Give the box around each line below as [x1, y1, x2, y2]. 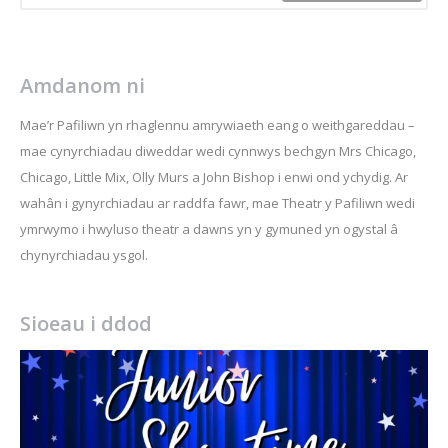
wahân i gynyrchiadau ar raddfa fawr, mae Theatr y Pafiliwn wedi [20, 194, 415, 212]
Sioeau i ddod [20, 310, 152, 337]
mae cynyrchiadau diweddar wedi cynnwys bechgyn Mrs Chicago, [20, 142, 416, 160]
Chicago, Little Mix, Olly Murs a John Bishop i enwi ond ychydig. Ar [20, 168, 408, 186]
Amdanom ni [20, 72, 145, 99]
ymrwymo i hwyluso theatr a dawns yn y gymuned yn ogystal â [20, 220, 398, 238]
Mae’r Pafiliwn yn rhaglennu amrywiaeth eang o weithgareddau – [20, 116, 415, 134]
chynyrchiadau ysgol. [20, 246, 148, 264]
